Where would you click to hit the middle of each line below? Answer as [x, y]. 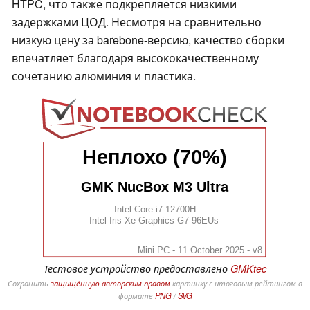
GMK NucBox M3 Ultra [155, 187]
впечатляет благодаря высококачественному [135, 57]
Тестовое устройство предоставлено [137, 268]
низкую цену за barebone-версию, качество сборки [148, 39]
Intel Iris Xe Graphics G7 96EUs [154, 220]
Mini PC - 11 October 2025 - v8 [200, 250]
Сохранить [29, 283]
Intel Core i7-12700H [155, 209]
